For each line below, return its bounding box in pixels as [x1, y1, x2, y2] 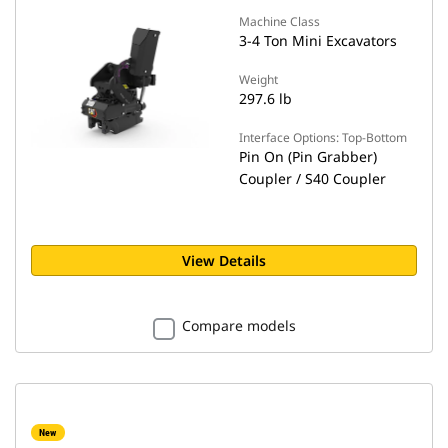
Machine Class [239, 13, 320, 30]
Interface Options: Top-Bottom [239, 129, 407, 146]
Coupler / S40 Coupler [239, 169, 386, 188]
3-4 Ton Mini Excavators [239, 31, 397, 50]
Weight [239, 71, 278, 88]
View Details [182, 251, 266, 270]
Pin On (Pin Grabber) [239, 147, 377, 166]
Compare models [181, 316, 296, 335]
